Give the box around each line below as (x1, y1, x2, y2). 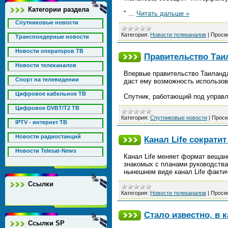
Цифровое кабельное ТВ (15, 91, 86, 97)
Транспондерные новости (15, 34, 89, 40)
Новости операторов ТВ (15, 48, 83, 54)
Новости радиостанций (15, 133, 81, 139)
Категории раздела (28, 6, 89, 13)
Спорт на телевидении (15, 76, 79, 82)
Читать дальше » (136, 10, 189, 17)
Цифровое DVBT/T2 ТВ (15, 105, 79, 111)
